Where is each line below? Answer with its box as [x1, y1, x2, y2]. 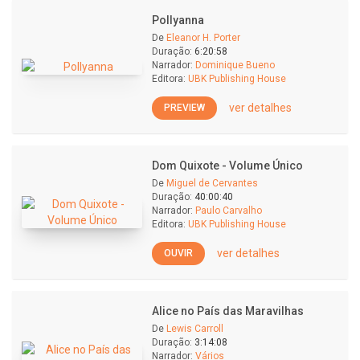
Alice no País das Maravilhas [152, 305, 304, 317]
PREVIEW [164, 101, 205, 113]
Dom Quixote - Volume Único [152, 159, 303, 172]
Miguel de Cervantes [166, 178, 258, 189]
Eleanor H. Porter [166, 32, 240, 43]
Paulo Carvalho [195, 205, 262, 216]
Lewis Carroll [166, 323, 223, 334]
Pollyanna [152, 14, 204, 27]
